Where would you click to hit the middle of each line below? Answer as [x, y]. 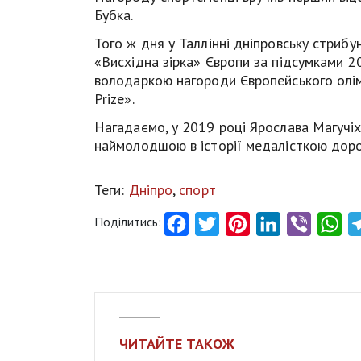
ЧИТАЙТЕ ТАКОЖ [177, 343]
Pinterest [275, 224]
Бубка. [114, 15]
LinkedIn [303, 224]
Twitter [239, 224]
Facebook [215, 224]
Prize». [114, 98]
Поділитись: [128, 221]
